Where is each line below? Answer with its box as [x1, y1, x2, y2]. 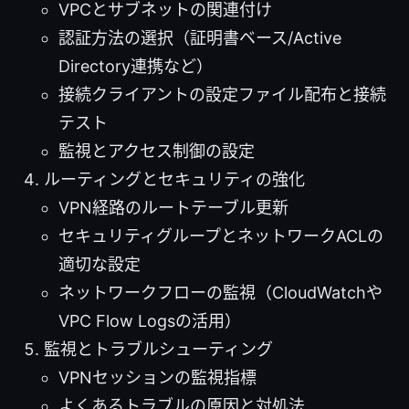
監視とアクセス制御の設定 [58, 141, 255, 161]
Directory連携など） [58, 56, 213, 76]
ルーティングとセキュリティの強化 [44, 169, 305, 189]
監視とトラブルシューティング [44, 339, 273, 359]
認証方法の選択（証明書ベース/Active [58, 27, 341, 47]
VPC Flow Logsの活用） [58, 310, 241, 330]
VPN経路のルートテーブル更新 [58, 197, 288, 217]
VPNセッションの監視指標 [58, 367, 257, 387]
